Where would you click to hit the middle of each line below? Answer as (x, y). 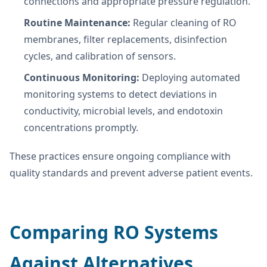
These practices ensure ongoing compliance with (120, 156)
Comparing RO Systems (114, 232)
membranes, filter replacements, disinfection (125, 39)
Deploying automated (190, 77)
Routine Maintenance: (77, 22)
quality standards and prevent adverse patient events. (131, 173)
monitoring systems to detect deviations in (120, 94)
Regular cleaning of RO (184, 22)
